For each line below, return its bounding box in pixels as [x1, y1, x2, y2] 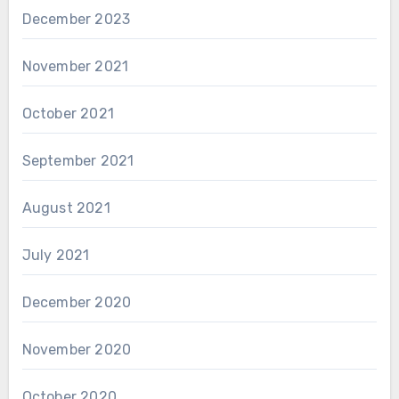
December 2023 [21, 10, 131, 28]
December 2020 [21, 293, 132, 311]
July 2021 [21, 246, 90, 264]
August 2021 [21, 199, 110, 216]
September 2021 [21, 151, 134, 169]
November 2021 [21, 57, 129, 75]
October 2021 [21, 104, 114, 122]
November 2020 [21, 340, 132, 358]
